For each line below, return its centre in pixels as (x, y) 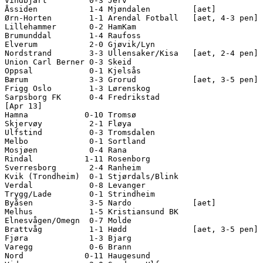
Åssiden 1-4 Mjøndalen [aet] (110, 9)
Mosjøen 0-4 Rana (99, 150)
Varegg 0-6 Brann (99, 247)
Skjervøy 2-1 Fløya (99, 123)
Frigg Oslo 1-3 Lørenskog (99, 88)
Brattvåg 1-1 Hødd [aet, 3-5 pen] (131, 229)
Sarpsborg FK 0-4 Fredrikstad (99, 97)
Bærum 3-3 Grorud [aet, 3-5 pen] (131, 79)
